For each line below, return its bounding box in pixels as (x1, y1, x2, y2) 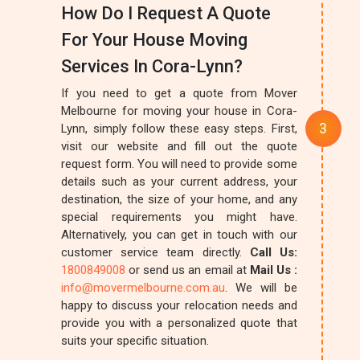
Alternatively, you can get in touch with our (61, 227, 297, 242)
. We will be (225, 280, 297, 295)
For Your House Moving (61, 30, 248, 50)
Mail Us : (249, 263, 297, 277)
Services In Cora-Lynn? (61, 56, 243, 76)
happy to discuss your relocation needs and (61, 298, 297, 313)
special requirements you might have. (61, 210, 297, 224)
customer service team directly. (61, 245, 242, 260)
